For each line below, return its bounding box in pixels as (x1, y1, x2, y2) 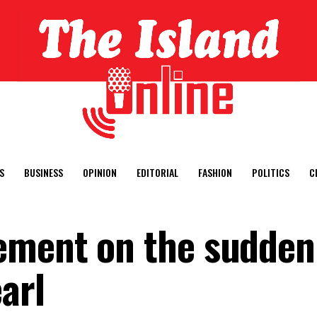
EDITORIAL (137, 165, 178, 180)
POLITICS (252, 165, 289, 180)
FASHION (198, 165, 232, 180)
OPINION (83, 165, 117, 180)
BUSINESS (24, 165, 63, 180)
